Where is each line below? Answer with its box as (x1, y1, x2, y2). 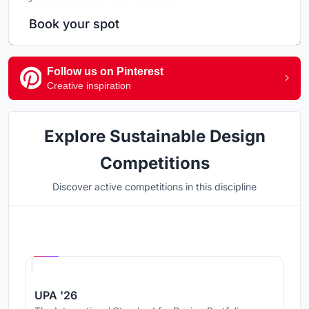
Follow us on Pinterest (47, 65, 163, 77)
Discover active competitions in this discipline (52, 180, 257, 192)
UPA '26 (34, 288, 77, 302)
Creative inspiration (47, 79, 131, 91)
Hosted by (66, 232, 99, 241)
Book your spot (29, 16, 119, 31)
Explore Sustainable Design (43, 126, 266, 146)
